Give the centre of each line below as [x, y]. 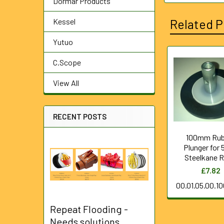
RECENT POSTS [80, 116]
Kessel [64, 21]
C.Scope [67, 62]
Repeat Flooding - [89, 209]
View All [66, 83]
